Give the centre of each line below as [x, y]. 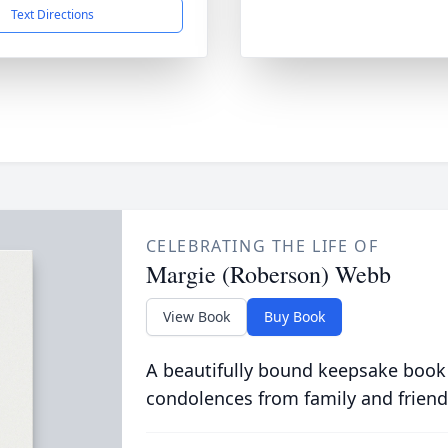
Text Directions [52, 14]
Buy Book [294, 316]
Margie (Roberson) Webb [268, 274]
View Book [196, 316]
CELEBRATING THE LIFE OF [262, 246]
